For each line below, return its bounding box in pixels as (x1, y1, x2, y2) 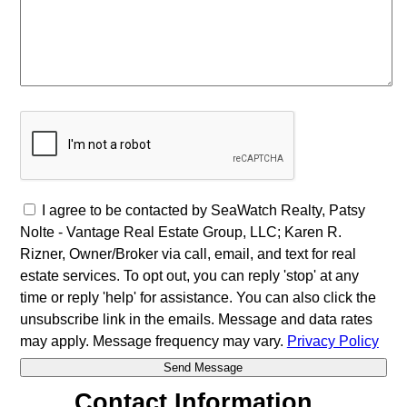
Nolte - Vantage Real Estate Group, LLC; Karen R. (19, 223, 342, 240)
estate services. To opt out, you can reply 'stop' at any (19, 267, 359, 283)
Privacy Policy (286, 333, 379, 349)
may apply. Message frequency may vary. (19, 333, 287, 349)
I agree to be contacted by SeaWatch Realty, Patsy (41, 202, 365, 218)
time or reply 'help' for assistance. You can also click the (19, 289, 376, 305)
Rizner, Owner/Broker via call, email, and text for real (19, 245, 356, 262)
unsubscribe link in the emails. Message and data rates (19, 311, 372, 327)
